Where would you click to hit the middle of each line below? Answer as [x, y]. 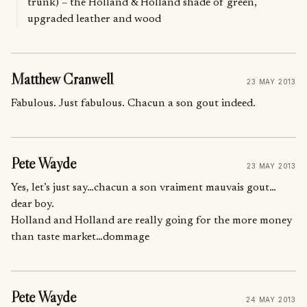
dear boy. [33, 205]
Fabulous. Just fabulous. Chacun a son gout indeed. [133, 103]
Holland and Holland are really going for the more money [151, 221]
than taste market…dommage [80, 237]
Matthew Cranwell [62, 79]
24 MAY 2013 [271, 299]
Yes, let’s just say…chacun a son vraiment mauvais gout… [144, 188]
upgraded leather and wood [94, 19]
